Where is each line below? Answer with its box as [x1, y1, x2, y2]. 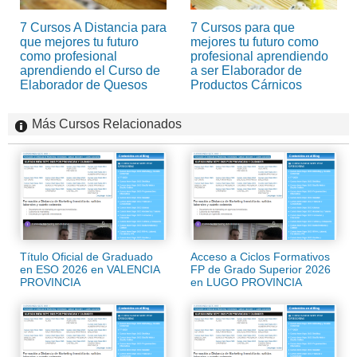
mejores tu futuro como [190, 34, 319, 49]
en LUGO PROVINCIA [190, 276, 302, 289]
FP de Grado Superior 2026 [190, 263, 331, 277]
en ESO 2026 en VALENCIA [20, 263, 159, 277]
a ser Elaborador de [190, 63, 302, 77]
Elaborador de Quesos [20, 77, 147, 92]
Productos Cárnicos [190, 77, 302, 92]
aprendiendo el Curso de [20, 63, 160, 77]
